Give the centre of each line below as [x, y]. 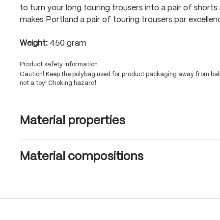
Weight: [35, 43]
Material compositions [82, 157]
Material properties [72, 121]
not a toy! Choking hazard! [58, 83]
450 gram [68, 43]
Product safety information [59, 65]
